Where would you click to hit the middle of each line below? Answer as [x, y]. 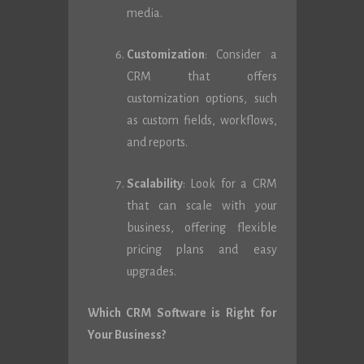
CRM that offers [201, 76]
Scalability [154, 184]
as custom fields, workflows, [201, 120]
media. [144, 13]
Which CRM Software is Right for [182, 313]
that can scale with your [201, 206]
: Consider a [240, 54]
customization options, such [201, 98]
